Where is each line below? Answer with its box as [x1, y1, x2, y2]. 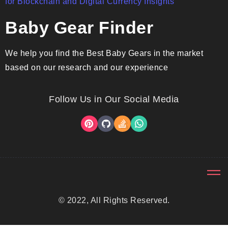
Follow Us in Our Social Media [49, 94, 179, 105]
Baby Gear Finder [5, 18, 153, 38]
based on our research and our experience [5, 63, 168, 72]
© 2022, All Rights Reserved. [58, 196, 170, 205]
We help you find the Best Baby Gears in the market [5, 49, 203, 58]
